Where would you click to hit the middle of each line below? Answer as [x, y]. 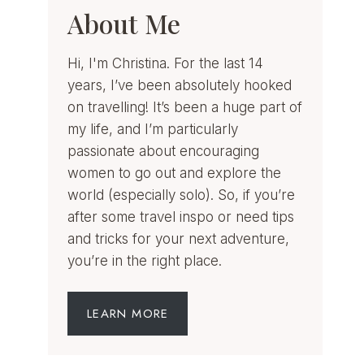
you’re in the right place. [145, 260]
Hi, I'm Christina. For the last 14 [166, 63]
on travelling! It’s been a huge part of [185, 107]
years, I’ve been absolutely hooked [180, 85]
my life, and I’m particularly [153, 129]
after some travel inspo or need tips [181, 217]
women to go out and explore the [175, 173]
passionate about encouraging [164, 151]
